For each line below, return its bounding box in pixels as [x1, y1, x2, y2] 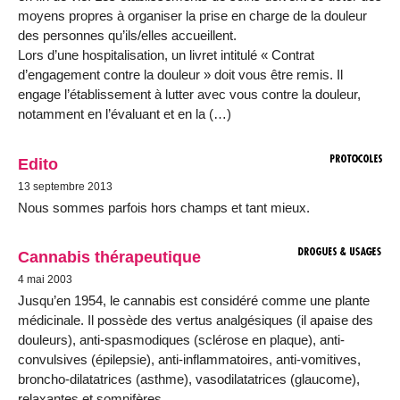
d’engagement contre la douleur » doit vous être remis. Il [18, 67, 343, 83]
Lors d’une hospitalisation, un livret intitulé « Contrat [18, 47, 314, 63]
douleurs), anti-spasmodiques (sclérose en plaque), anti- [18, 332, 345, 348]
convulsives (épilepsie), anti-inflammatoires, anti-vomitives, [18, 352, 361, 368]
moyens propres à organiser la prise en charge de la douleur [18, 8, 367, 24]
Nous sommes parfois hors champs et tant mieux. [18, 199, 310, 215]
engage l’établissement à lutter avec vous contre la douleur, [18, 87, 361, 103]
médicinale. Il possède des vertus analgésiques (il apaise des [18, 312, 373, 329]
